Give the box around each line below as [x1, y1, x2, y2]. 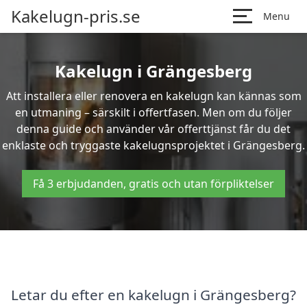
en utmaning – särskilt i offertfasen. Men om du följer [15, 105, 292, 120]
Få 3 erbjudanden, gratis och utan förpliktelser [33, 176, 274, 191]
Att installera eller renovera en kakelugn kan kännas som [5, 88, 302, 103]
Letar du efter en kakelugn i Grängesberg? [11, 284, 296, 304]
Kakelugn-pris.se [11, 5, 140, 27]
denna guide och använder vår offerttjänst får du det [16, 121, 291, 136]
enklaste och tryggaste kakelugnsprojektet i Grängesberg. [2, 138, 305, 153]
